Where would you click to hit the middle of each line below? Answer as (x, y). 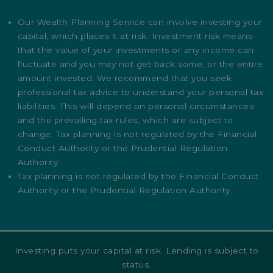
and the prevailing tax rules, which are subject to (125, 120)
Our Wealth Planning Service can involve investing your (140, 22)
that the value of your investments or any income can (136, 50)
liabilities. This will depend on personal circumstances (136, 106)
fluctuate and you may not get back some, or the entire (140, 64)
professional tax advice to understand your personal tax (140, 92)
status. (136, 265)
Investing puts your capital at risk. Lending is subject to (136, 251)
